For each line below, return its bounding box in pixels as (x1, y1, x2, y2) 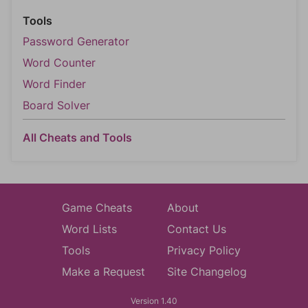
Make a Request (61, 265, 145, 278)
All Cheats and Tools (23, 131, 132, 144)
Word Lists (61, 222, 117, 236)
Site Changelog (166, 265, 247, 278)
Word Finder (23, 77, 86, 91)
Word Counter (23, 56, 96, 69)
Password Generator (23, 34, 129, 48)
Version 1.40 (131, 296, 177, 306)
